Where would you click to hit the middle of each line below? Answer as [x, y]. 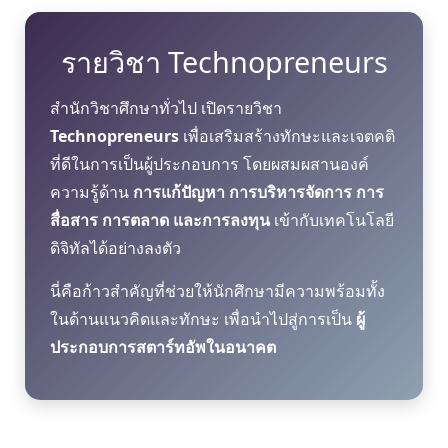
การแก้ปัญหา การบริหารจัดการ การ [258, 191]
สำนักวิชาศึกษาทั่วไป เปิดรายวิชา [166, 107]
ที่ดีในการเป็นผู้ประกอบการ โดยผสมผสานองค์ [209, 163]
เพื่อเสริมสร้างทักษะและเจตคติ [287, 135]
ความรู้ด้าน [91, 191]
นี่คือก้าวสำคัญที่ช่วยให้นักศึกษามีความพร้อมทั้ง [217, 290]
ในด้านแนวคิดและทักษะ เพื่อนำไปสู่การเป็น [203, 318]
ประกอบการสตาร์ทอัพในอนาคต [163, 346]
